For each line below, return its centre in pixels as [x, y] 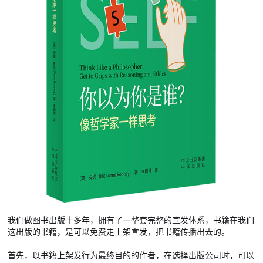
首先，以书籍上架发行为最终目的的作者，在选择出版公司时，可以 [131, 255]
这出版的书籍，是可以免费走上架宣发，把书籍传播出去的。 [119, 232]
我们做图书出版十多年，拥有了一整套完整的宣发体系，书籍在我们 [131, 220]
